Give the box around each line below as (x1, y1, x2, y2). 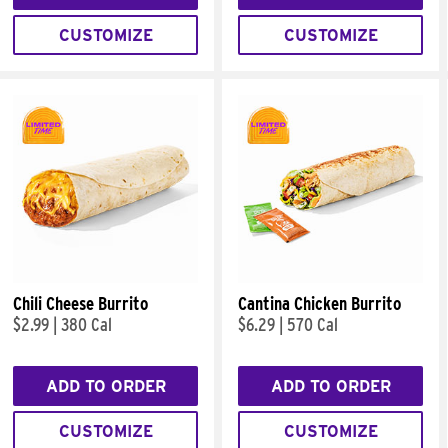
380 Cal (61, 314, 112, 335)
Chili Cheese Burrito (13, 293, 148, 314)
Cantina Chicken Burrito (238, 293, 401, 314)
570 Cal (287, 314, 338, 335)
